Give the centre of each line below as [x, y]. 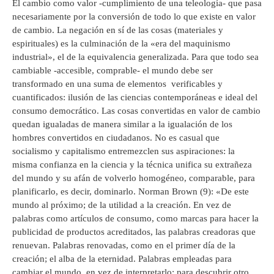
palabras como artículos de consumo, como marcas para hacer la [135, 219]
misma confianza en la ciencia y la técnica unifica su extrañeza [132, 165]
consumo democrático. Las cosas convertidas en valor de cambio [136, 111]
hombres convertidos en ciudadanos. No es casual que [116, 138]
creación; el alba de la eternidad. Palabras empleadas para [122, 259]
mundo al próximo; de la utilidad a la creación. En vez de [122, 205]
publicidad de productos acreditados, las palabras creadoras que [134, 232]
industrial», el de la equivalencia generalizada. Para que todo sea [135, 57]
